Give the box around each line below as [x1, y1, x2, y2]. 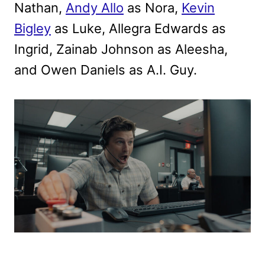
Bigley [14, 21, 51, 37]
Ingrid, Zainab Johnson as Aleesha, [14, 41, 228, 57]
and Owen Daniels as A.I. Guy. [14, 62, 197, 78]
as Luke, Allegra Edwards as [51, 21, 226, 37]
